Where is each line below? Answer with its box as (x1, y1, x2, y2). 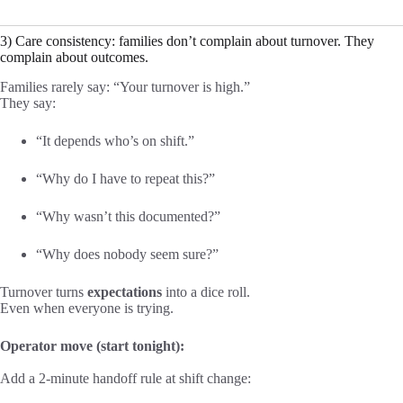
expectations (87, 284, 162, 300)
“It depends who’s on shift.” (36, 133, 194, 149)
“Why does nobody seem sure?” (36, 246, 219, 263)
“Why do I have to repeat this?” (36, 171, 215, 187)
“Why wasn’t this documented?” (36, 209, 220, 225)
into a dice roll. (162, 284, 250, 300)
